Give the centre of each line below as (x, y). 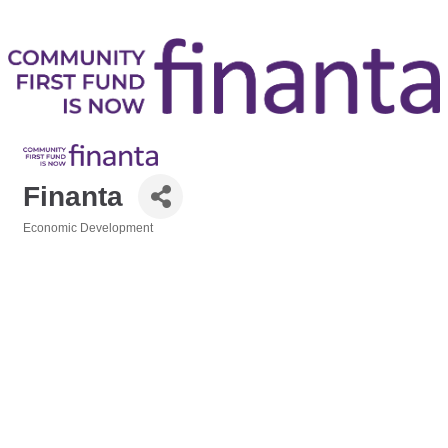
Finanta (73, 196)
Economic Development (88, 228)
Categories (53, 242)
